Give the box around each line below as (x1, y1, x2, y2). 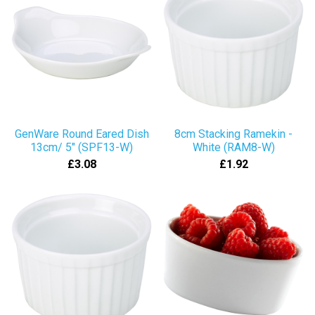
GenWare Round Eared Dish (14, 127, 149, 141)
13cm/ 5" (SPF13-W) (30, 141, 133, 154)
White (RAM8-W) (192, 141, 275, 154)
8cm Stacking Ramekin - (174, 127, 292, 141)
